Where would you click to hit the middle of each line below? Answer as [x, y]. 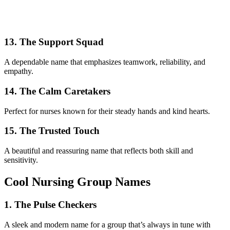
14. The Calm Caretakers [57, 91]
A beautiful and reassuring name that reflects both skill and [99, 151]
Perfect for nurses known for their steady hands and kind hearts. [107, 111]
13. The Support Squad [54, 42]
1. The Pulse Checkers [50, 204]
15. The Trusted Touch [52, 131]
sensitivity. [21, 160]
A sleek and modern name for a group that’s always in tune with [107, 224]
